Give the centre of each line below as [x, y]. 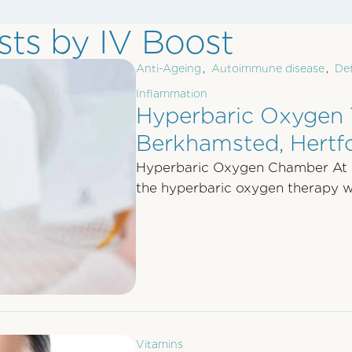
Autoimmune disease [268, 68]
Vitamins [159, 344]
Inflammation [171, 93]
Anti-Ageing [168, 68]
